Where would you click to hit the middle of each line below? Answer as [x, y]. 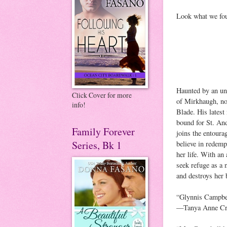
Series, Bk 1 [97, 145]
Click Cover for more [102, 95]
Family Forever [103, 131]
